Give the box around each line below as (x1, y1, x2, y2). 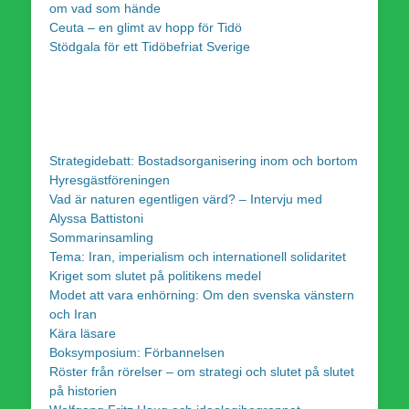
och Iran (49, 306, 97, 321)
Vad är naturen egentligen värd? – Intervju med (49, 191, 322, 206)
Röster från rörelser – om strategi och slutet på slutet (49, 363, 354, 379)
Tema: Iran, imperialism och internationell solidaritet (49, 248, 346, 264)
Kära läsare (49, 325, 116, 341)
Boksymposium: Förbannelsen (49, 344, 225, 360)
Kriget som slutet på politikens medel (49, 267, 261, 283)
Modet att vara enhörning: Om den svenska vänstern (49, 287, 354, 302)
